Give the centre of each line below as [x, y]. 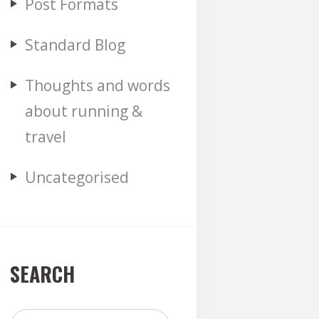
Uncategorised [77, 177]
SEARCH [42, 273]
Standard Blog [75, 45]
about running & [83, 111]
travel [45, 136]
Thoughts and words [97, 85]
